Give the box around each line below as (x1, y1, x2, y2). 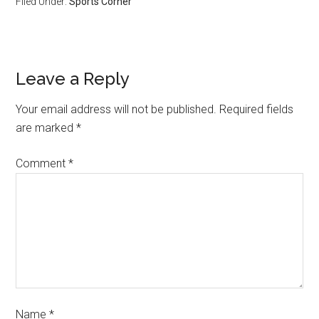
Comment (16, 157, 69, 170)
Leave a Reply (16, 68, 130, 89)
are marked (16, 121, 77, 135)
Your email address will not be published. (16, 103, 217, 116)
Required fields (219, 103, 294, 116)
